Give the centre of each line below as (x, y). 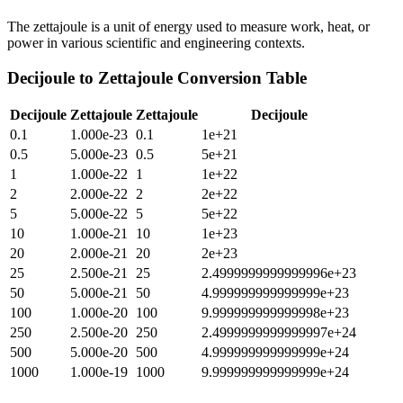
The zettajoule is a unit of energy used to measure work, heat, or (188, 26)
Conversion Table (240, 77)
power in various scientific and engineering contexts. (156, 42)
